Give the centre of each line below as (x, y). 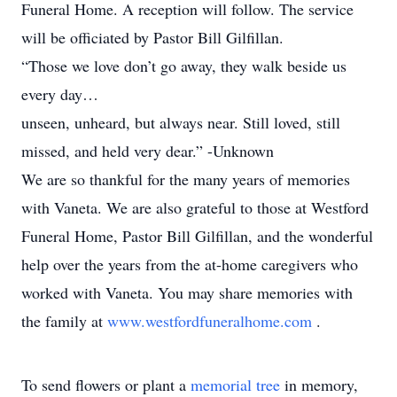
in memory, (319, 385)
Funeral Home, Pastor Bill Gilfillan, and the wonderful (197, 236)
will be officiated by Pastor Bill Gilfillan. (152, 37)
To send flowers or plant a (106, 385)
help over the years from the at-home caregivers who (190, 264)
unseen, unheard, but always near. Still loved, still (181, 122)
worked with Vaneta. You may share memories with (187, 292)
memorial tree (235, 385)
